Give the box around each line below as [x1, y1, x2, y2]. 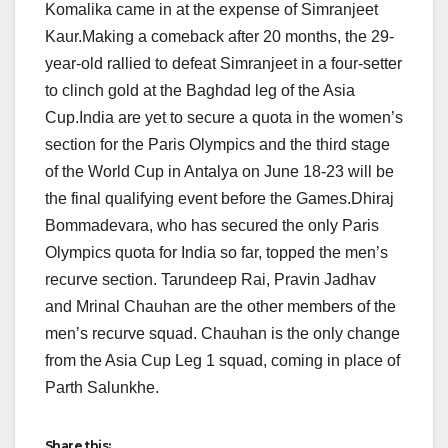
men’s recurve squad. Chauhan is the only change [45, 324, 400, 342]
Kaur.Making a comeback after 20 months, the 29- [45, 27, 394, 45]
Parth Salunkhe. [45, 378, 159, 396]
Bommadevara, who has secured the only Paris [45, 216, 379, 234]
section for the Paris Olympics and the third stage [45, 135, 390, 153]
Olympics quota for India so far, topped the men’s [45, 243, 388, 261]
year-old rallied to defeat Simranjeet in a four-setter [45, 54, 402, 72]
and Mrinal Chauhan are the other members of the [45, 297, 396, 315]
